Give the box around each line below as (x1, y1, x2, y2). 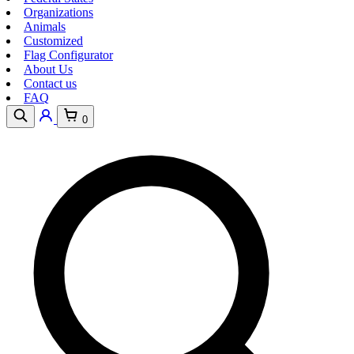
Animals (24, 20, 66, 33)
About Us (24, 62, 73, 76)
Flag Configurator (24, 48, 113, 62)
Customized (24, 34, 83, 47)
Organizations (24, 6, 93, 19)
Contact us (24, 77, 77, 90)
